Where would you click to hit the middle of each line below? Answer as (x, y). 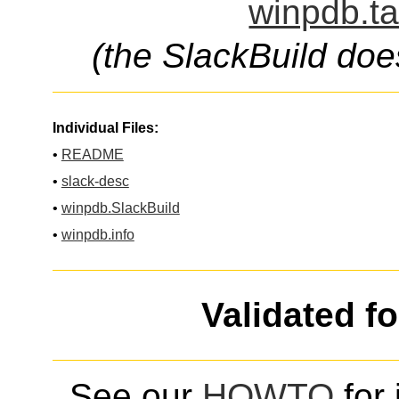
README (92, 154)
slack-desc (95, 181)
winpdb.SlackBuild (120, 208)
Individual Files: (105, 127)
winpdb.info (98, 234)
